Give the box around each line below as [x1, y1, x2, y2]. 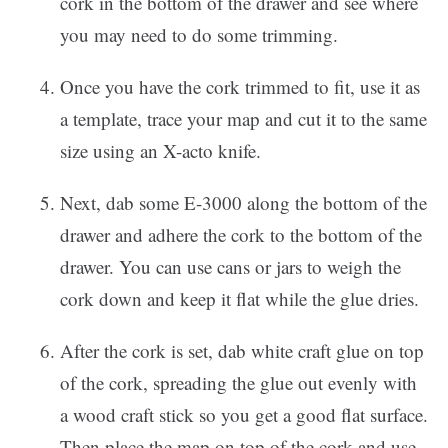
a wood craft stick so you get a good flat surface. [60, 402, 428, 427]
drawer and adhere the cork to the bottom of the [60, 222, 422, 247]
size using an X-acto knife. [60, 138, 261, 163]
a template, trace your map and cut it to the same [60, 106, 427, 131]
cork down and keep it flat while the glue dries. [60, 286, 419, 311]
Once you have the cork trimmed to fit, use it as [60, 74, 420, 99]
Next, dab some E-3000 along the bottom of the [60, 190, 427, 215]
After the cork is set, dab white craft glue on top [60, 338, 424, 363]
